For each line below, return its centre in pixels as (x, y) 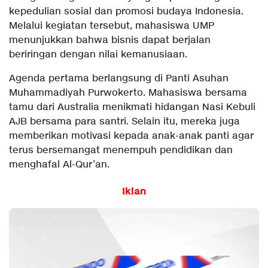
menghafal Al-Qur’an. (59, 165)
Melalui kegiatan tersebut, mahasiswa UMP (112, 26)
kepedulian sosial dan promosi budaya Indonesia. (126, 11)
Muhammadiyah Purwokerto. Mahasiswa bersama (128, 93)
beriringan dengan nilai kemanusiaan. (98, 54)
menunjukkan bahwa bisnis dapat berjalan (110, 40)
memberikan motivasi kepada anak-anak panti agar (131, 136)
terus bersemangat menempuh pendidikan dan (121, 150)
